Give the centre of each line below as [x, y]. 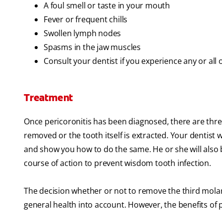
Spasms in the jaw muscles [92, 47]
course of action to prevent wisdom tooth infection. [117, 163]
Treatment [49, 98]
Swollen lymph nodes [83, 33]
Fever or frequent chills [86, 20]
